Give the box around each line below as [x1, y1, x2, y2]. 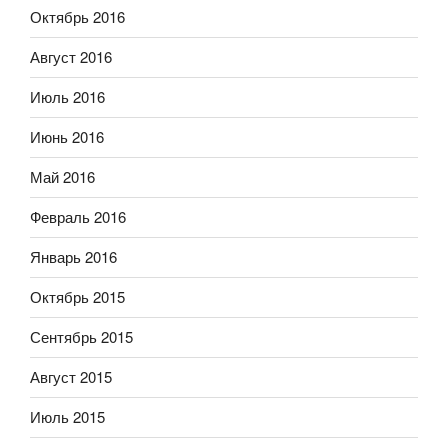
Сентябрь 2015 [30, 326, 133, 348]
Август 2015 [30, 366, 112, 388]
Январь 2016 [30, 246, 117, 268]
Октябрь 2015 [30, 286, 125, 308]
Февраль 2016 [30, 206, 126, 228]
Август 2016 [30, 46, 112, 68]
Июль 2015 [30, 406, 105, 428]
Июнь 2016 [30, 126, 104, 148]
